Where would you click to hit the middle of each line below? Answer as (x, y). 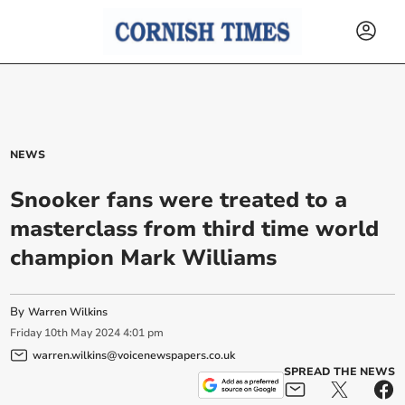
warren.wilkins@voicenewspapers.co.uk (134, 355)
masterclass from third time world (195, 229)
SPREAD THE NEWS (339, 371)
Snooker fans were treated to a (179, 200)
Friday (26, 333)
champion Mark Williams (144, 258)
